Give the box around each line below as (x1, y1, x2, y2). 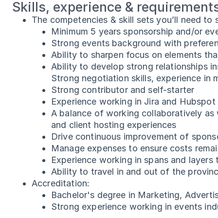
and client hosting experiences (51, 120, 177, 130)
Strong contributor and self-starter (51, 85, 195, 95)
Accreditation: (32, 178, 92, 188)
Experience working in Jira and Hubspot (51, 96, 216, 107)
